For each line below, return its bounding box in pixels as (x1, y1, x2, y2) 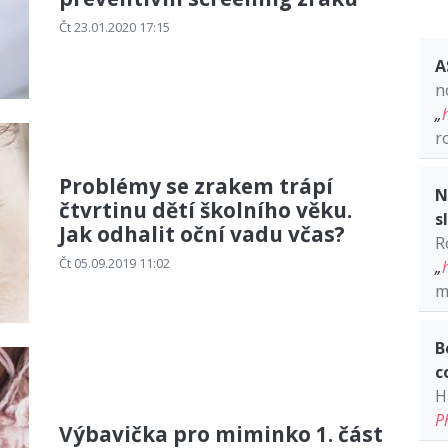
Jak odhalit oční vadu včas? (59, 219, 345, 248)
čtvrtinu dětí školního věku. (59, 195, 352, 224)
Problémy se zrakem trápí (59, 171, 333, 200)
